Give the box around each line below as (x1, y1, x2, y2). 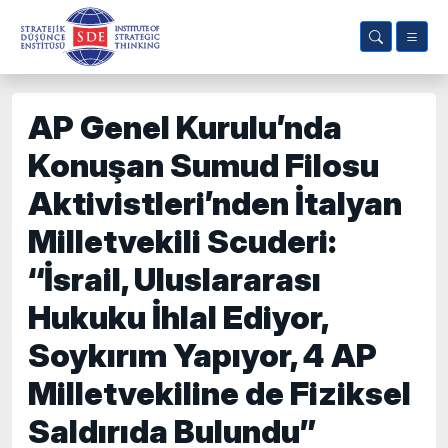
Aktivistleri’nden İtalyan (28, 184, 402, 223)
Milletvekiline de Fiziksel (28, 374, 411, 413)
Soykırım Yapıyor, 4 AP (28, 336, 377, 375)
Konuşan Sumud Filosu (28, 146, 379, 185)
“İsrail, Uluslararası (28, 260, 321, 299)
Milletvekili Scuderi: (28, 222, 336, 261)
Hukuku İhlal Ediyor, (28, 298, 328, 337)
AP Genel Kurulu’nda (28, 108, 342, 147)
